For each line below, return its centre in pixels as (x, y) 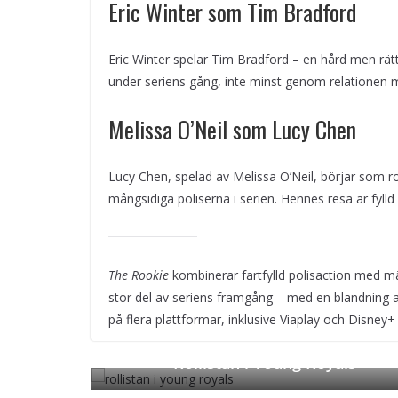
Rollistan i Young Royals (265, 363)
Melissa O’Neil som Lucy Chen (232, 130)
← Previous (139, 362)
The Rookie (139, 275)
